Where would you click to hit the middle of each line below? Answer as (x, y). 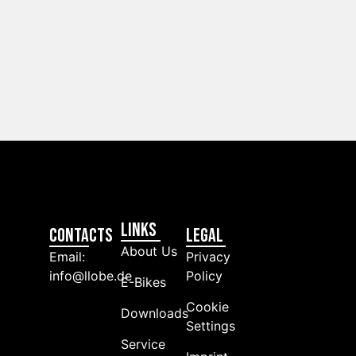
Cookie (207, 306)
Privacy (208, 256)
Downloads (155, 313)
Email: (67, 256)
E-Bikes (144, 282)
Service (143, 344)
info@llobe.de (91, 275)
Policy (204, 275)
